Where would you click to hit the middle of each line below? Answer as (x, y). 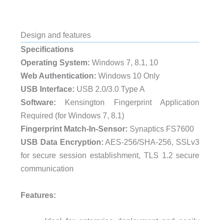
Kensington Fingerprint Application (128, 102)
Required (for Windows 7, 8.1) (72, 116)
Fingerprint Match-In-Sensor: (74, 129)
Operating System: (55, 63)
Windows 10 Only (128, 76)
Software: (38, 102)
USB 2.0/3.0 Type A (110, 89)
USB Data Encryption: (62, 142)
